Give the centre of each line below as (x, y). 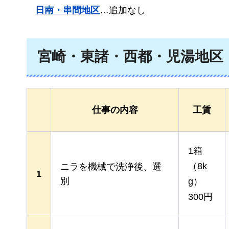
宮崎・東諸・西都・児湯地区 (130, 56)
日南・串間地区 (68, 10)
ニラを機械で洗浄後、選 (111, 166)
